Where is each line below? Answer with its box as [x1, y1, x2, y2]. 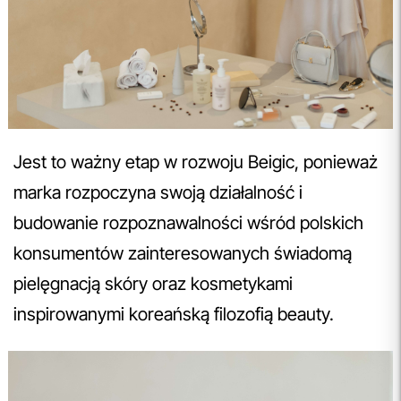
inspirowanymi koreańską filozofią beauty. [13, 303, 334, 325]
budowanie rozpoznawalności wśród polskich [13, 211, 363, 234]
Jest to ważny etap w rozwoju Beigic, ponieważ [13, 150, 378, 173]
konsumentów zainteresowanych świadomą [13, 242, 352, 264]
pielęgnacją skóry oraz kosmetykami [13, 272, 293, 294]
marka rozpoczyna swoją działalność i [13, 181, 303, 203]
